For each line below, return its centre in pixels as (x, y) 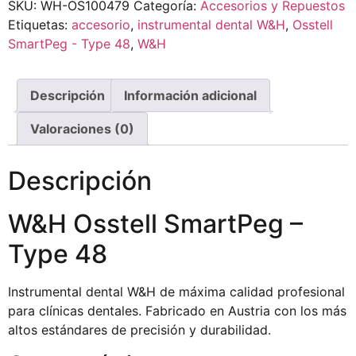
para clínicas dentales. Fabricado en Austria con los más (177, 311)
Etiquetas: (40, 25)
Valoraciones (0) (82, 129)
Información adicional (190, 96)
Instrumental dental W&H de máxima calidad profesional (176, 292)
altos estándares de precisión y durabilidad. (139, 330)
